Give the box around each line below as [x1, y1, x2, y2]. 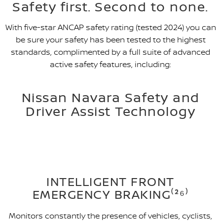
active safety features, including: [50, 59, 171, 70]
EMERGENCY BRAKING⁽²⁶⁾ [32, 186, 189, 203]
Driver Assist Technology [26, 102, 195, 120]
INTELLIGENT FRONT [46, 173, 175, 190]
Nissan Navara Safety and [21, 88, 200, 107]
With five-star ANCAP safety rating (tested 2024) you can [5, 22, 216, 33]
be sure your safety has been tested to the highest [15, 34, 206, 45]
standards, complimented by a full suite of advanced [11, 46, 210, 58]
